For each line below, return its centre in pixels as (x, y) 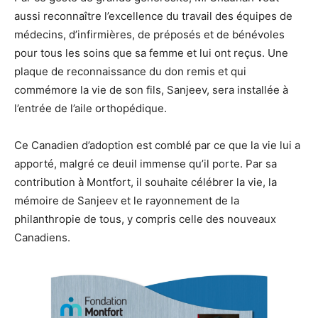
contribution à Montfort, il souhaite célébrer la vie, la (146, 182)
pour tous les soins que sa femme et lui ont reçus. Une (151, 53)
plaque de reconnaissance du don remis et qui (130, 71)
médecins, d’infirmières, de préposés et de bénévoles (149, 34)
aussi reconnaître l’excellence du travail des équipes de (153, 16)
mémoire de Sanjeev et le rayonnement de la (127, 200)
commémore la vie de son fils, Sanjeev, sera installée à (151, 89)
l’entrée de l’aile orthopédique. (91, 108)
